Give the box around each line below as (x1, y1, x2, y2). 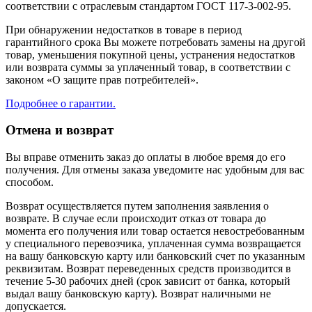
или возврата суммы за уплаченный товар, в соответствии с (6, 61, 290, 73)
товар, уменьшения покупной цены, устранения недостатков (6, 48, 295, 61)
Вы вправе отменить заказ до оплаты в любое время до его (6, 151, 286, 164)
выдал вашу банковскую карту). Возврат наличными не (6, 288, 271, 300)
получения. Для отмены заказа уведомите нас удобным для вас (6, 164, 304, 176)
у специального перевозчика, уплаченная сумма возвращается (6, 237, 301, 250)
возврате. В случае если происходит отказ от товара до (6, 212, 266, 225)
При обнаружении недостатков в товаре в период (6, 23, 242, 36)
